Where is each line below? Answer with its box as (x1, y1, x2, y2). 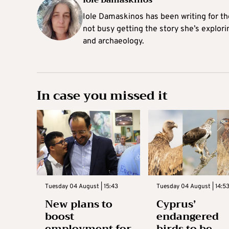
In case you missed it (37, 85, 168, 107)
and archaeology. (83, 36, 144, 47)
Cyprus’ (156, 195, 196, 214)
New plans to (45, 195, 112, 214)
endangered (156, 208, 219, 226)
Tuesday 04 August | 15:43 (45, 182, 118, 191)
